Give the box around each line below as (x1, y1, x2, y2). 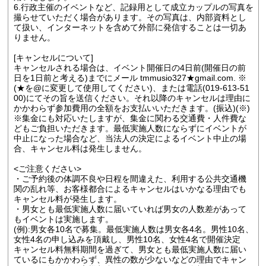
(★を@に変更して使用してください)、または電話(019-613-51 (13, 83, 249, 93)
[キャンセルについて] (13, 53, 93, 63)
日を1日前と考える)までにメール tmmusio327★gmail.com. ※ (13, 73, 246, 83)
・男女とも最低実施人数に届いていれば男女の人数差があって (13, 204, 246, 214)
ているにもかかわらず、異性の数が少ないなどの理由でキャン (13, 255, 246, 265)
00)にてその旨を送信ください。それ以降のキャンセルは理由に (13, 93, 251, 103)
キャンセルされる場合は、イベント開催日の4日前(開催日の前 (13, 63, 246, 73)
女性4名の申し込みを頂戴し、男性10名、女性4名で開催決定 (13, 235, 240, 245)
